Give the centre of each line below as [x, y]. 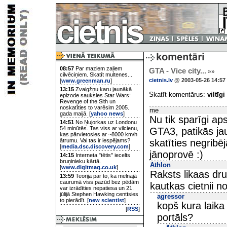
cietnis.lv [161, 80]
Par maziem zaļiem [98, 68]
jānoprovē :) [176, 155]
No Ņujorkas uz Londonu [105, 122]
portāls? [175, 217]
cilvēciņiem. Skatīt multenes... [96, 74]
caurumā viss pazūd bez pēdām [99, 182]
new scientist [106, 200]
